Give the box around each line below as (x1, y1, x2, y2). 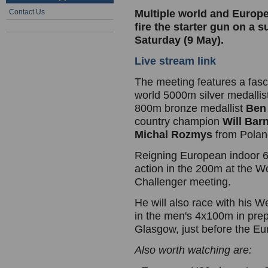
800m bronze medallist (135, 102, 246, 114)
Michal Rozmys (135, 129, 212, 141)
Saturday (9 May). (135, 34, 224, 46)
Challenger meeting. (135, 176, 231, 188)
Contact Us (9, 8, 45, 16)
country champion (135, 115, 223, 127)
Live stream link (135, 55, 216, 67)
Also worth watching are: (135, 244, 252, 256)
